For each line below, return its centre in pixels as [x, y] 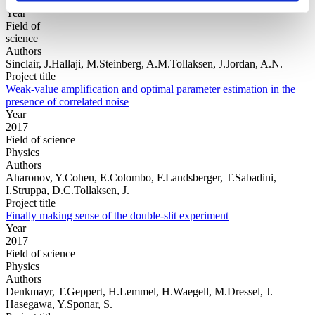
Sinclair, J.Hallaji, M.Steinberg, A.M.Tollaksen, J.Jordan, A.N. [144, 63]
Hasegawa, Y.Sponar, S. [59, 304]
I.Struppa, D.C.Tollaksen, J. [67, 190]
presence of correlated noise [67, 101]
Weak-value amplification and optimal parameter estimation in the [150, 89]
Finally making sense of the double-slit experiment [117, 215]
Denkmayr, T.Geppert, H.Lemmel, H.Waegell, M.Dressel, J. [139, 291]
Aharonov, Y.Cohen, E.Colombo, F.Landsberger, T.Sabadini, [141, 177]
